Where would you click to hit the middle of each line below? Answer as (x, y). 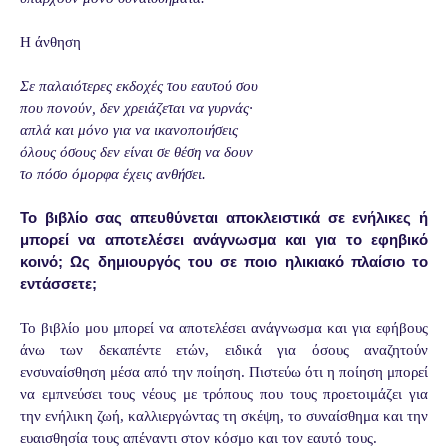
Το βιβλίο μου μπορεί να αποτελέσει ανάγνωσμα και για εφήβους (224, 327)
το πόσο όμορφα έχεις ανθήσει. (113, 173)
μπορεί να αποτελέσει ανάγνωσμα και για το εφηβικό (224, 239)
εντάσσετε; (60, 283)
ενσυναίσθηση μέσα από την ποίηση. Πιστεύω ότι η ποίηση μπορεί (224, 371)
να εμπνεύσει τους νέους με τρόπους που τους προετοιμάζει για (224, 393)
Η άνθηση (50, 41)
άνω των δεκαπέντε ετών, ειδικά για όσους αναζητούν (224, 349)
